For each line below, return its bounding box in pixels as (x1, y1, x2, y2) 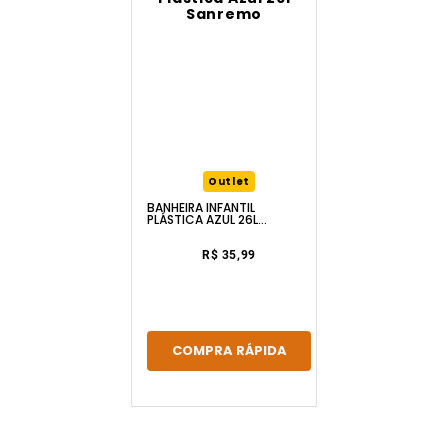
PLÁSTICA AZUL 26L (147, 211, 258, 228)
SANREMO (147, 223, 203, 240)
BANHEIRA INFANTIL (147, 199, 255, 216)
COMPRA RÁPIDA (171, 341, 287, 361)
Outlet (207, 174, 251, 189)
